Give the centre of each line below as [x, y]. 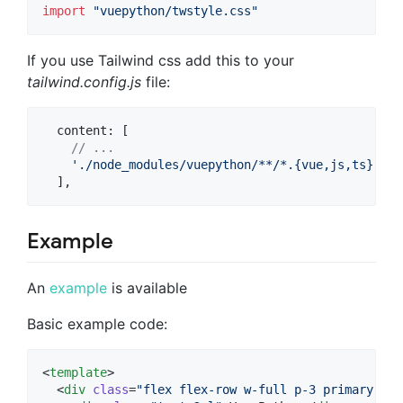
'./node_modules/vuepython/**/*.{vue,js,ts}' [226, 165]
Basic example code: [97, 323]
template [78, 372]
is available [147, 287]
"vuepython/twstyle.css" [175, 11]
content [82, 131]
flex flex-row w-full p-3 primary [258, 389]
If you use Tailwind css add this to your [161, 61]
